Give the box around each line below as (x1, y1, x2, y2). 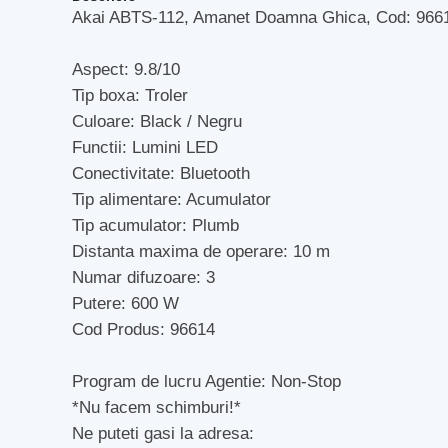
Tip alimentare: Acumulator (72, 190, 271, 209)
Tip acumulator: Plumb (72, 216, 239, 235)
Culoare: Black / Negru (72, 112, 242, 131)
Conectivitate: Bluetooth (72, 164, 250, 183)
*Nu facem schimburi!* (72, 398, 241, 417)
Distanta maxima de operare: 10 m (72, 242, 330, 261)
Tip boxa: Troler (72, 86, 188, 105)
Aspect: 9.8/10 (72, 60, 180, 79)
